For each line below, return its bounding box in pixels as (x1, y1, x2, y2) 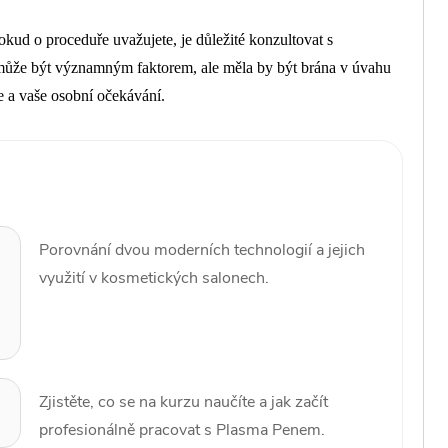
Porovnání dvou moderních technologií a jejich (38, 239, 365, 262)
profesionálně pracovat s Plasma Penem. (38, 419, 325, 442)
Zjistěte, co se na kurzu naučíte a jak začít (38, 391, 328, 414)
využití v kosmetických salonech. (38, 267, 269, 290)
